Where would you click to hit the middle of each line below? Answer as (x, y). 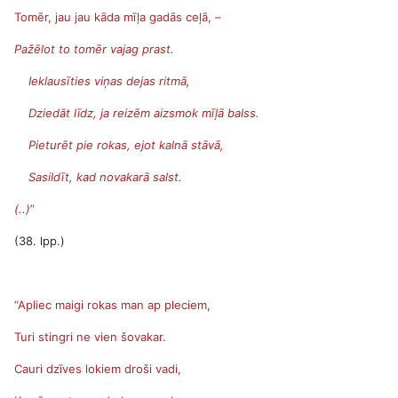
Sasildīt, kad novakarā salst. (98, 177)
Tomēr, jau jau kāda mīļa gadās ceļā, (115, 17)
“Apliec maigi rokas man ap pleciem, (112, 305)
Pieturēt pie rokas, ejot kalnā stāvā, (119, 145)
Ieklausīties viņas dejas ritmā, (102, 81)
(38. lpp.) (40, 241)
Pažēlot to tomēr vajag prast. (94, 49)
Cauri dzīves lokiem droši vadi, (98, 369)
